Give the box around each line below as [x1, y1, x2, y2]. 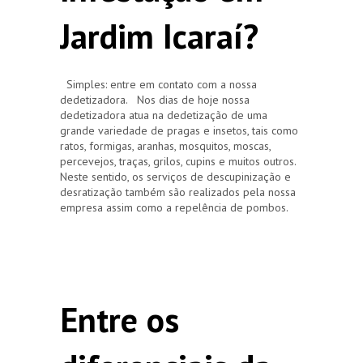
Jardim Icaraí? [60, 13, 258, 58]
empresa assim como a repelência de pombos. [60, 199, 288, 215]
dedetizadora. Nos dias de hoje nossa [60, 92, 250, 107]
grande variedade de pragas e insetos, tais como [60, 122, 298, 138]
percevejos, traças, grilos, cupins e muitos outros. [60, 153, 296, 169]
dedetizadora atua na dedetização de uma [60, 107, 267, 122]
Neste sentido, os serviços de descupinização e [60, 169, 291, 184]
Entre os [60, 297, 179, 342]
